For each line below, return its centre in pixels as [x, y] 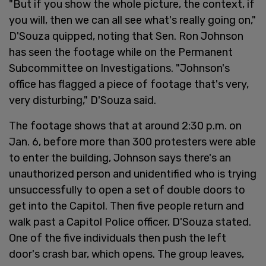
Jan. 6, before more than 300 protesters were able [132, 142]
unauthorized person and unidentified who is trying [133, 174]
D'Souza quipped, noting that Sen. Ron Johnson [126, 36]
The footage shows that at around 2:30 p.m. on [125, 126]
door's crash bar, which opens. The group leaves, [126, 254]
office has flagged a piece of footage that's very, [129, 84]
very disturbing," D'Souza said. [83, 100]
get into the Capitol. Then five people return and [126, 206]
